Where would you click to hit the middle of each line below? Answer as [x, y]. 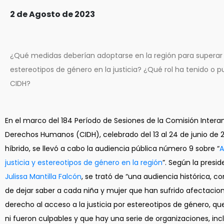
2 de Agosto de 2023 [52, 14]
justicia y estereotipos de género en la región [84, 162]
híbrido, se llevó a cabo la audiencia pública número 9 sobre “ [112, 148]
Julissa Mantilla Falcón [43, 176]
